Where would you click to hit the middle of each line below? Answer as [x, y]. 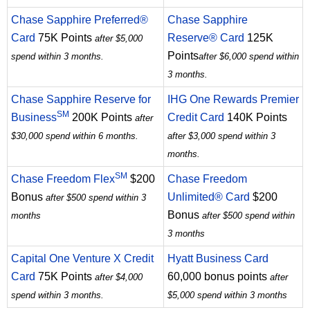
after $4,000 [119, 277]
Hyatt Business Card [218, 259]
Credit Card [196, 118]
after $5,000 [119, 39]
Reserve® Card [206, 38]
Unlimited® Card [209, 197]
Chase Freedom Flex [63, 179]
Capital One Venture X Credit [82, 259]
